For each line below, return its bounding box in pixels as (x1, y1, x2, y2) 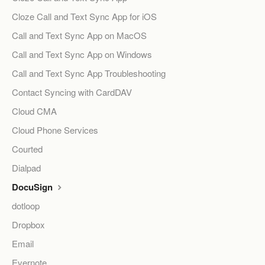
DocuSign (12, 180, 55, 194)
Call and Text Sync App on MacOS (12, 29, 147, 42)
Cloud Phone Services (12, 124, 98, 137)
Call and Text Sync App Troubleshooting (12, 67, 166, 80)
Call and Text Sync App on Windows (12, 48, 152, 61)
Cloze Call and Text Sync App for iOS (12, 10, 157, 23)
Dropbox (12, 218, 45, 231)
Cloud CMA (12, 105, 57, 118)
